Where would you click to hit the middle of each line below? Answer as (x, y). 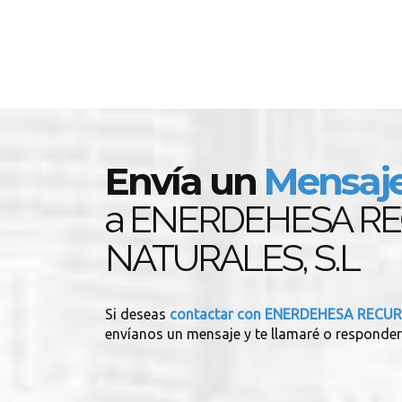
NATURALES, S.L (232, 258)
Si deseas (135, 314)
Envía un (184, 181)
